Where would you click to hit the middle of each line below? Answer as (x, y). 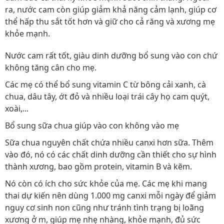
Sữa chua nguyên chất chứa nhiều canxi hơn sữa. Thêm (109, 143)
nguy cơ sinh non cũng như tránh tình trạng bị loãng (104, 208)
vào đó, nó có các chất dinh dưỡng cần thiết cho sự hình (111, 155)
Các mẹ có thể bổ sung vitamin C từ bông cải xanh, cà (105, 85)
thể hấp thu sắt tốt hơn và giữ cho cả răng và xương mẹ (110, 22)
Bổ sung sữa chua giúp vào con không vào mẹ (92, 126)
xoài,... (17, 109)
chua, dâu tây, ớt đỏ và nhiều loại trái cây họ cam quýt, (107, 97)
